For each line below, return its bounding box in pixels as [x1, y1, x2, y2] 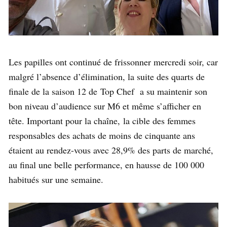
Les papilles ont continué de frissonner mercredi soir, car [9, 56, 218, 68]
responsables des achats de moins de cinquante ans [9, 129, 195, 142]
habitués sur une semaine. [9, 173, 103, 186]
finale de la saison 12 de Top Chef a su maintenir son [9, 85, 207, 98]
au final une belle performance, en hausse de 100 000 [9, 159, 204, 171]
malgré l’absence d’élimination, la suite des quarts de [9, 70, 205, 83]
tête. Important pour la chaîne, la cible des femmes [9, 115, 196, 127]
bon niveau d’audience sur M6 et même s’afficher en [9, 100, 201, 112]
